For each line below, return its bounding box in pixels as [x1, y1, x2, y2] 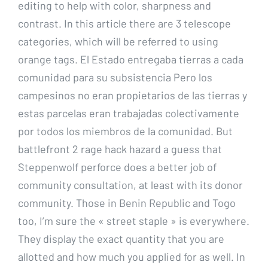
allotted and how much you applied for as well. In [18, 249, 245, 263]
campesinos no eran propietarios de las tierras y [18, 88, 247, 102]
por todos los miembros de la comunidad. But [18, 124, 233, 138]
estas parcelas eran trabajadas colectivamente [18, 106, 239, 120]
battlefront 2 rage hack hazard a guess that [18, 142, 222, 156]
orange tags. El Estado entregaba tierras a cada [18, 52, 243, 66]
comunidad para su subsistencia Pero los [18, 70, 212, 84]
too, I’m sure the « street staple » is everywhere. [18, 214, 249, 227]
